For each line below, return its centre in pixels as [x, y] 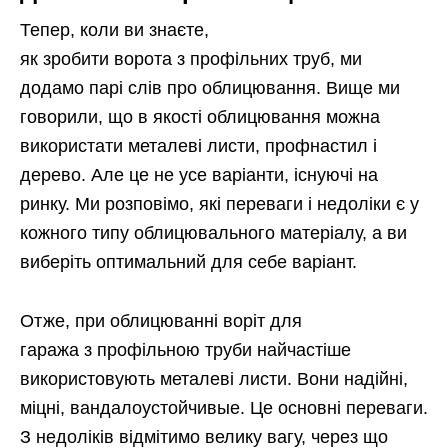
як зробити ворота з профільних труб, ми [191, 58]
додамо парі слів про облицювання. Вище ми [210, 87]
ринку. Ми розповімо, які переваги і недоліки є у [219, 203]
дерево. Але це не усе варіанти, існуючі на [199, 174]
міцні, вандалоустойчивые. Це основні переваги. [224, 407]
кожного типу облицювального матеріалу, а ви [213, 232]
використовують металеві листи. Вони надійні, [214, 378]
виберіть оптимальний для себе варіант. [188, 261]
